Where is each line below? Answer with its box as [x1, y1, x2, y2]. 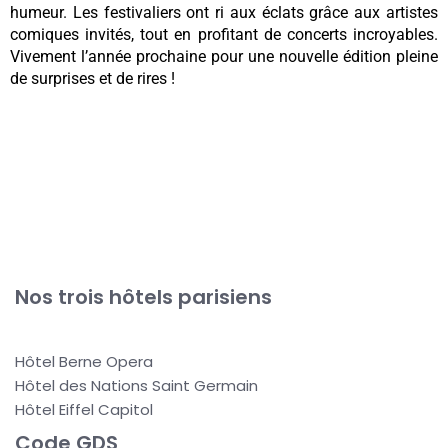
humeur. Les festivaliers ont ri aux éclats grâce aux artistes [10, 3, 438, 22]
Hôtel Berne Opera [15, 351, 153, 372]
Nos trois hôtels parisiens [15, 283, 272, 311]
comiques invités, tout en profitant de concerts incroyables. [10, 25, 438, 44]
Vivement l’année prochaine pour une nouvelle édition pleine [10, 47, 438, 66]
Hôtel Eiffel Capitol [15, 399, 153, 420]
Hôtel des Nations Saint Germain [15, 375, 258, 396]
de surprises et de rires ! [10, 69, 175, 88]
